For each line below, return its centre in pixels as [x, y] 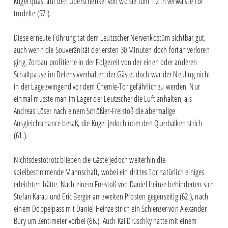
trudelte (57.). [32, 13]
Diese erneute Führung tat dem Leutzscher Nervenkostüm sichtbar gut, [110, 37]
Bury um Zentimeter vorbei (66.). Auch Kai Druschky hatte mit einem [105, 221]
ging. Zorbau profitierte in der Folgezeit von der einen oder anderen [105, 62]
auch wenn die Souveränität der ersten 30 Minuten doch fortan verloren [111, 50]
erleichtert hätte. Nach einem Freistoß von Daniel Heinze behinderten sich [114, 184]
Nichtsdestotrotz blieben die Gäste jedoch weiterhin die [89, 160]
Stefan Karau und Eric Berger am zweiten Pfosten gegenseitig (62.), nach [111, 196]
